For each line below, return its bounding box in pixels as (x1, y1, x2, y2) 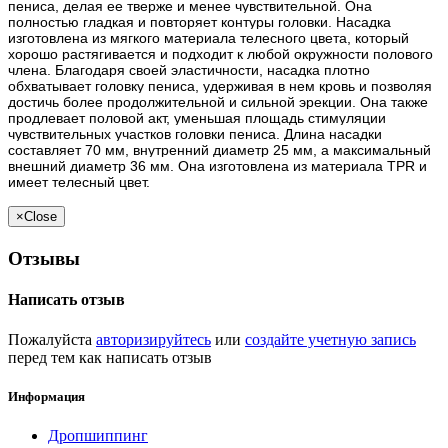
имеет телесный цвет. (8, 173, 150, 190)
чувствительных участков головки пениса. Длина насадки (8, 125, 382, 142)
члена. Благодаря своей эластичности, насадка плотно (8, 61, 370, 78)
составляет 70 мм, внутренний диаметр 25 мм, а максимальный (8, 141, 431, 158)
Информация (8, 388, 85, 404)
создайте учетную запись (245, 330, 416, 348)
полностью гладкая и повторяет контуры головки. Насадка (8, 13, 391, 30)
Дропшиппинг (48, 427, 148, 444)
